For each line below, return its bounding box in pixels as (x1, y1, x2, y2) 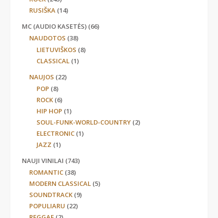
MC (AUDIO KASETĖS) (22, 22, 87, 31)
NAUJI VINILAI (22, 156, 64, 165)
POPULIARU (29, 201, 65, 211)
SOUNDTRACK (29, 190, 73, 200)
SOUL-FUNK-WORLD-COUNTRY (36, 118, 131, 127)
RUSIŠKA (29, 6, 55, 15)
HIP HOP (36, 107, 62, 116)
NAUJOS (29, 73, 54, 82)
